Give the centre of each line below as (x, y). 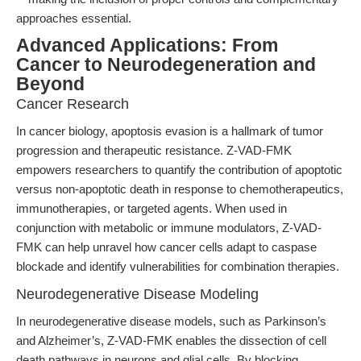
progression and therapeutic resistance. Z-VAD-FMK (154, 150)
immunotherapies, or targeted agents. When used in (151, 208)
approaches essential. (74, 18)
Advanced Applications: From (147, 46)
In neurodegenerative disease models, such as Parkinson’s (171, 321)
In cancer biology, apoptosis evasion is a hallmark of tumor (170, 131)
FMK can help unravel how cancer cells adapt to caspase (166, 247)
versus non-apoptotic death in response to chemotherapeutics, (180, 189)
